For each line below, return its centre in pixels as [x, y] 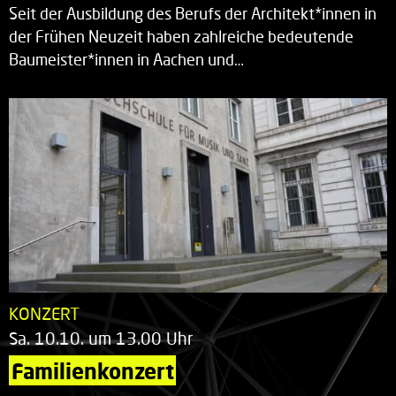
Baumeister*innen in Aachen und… [126, 60]
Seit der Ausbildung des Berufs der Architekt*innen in [193, 14]
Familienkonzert [93, 371]
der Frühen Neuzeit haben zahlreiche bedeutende [181, 37]
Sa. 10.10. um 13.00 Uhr [101, 339]
